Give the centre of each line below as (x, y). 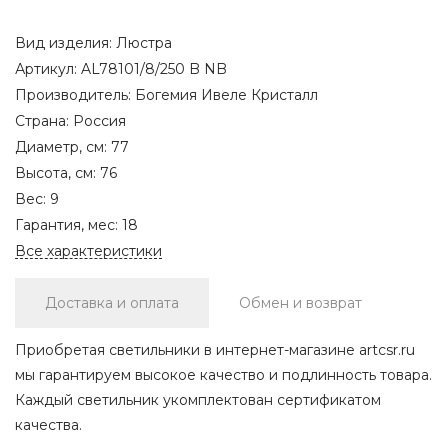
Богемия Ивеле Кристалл (226, 94)
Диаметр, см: (63, 146)
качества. (48, 424)
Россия (99, 120)
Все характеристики (88, 250)
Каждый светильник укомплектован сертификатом (198, 399)
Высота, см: (57, 172)
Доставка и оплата (112, 302)
